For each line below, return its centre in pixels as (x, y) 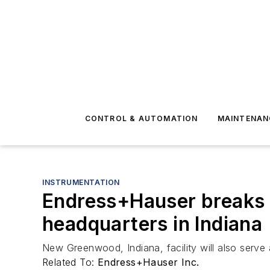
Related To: (70, 262)
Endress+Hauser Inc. (148, 262)
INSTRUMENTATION (81, 182)
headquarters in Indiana (152, 224)
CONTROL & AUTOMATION (141, 118)
